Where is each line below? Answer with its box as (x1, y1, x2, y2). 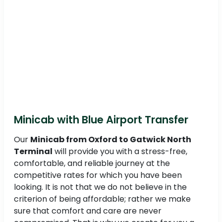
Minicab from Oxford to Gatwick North (30, 133, 191, 145)
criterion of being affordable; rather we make (14, 193, 191, 205)
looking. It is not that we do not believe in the (14, 181, 187, 193)
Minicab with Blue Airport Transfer (14, 112, 188, 127)
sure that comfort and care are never (14, 205, 162, 217)
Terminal (14, 145, 53, 157)
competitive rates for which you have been (14, 169, 182, 181)
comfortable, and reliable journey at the (14, 157, 170, 169)
